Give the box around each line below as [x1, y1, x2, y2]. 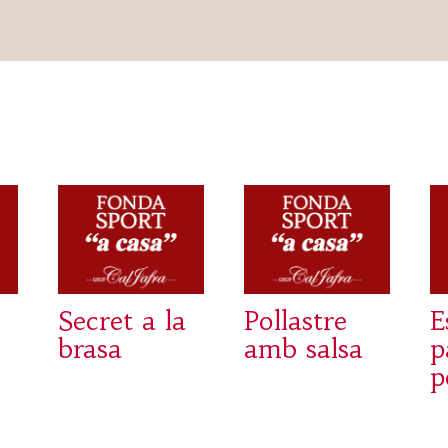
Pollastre [244, 305, 348, 338]
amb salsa [244, 333, 364, 366]
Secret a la [58, 305, 187, 338]
